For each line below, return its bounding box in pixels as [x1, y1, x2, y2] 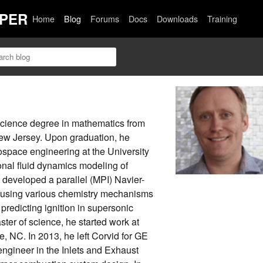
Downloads [157, 13, 198, 25]
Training [207, 13, 238, 25]
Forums [90, 13, 120, 25]
